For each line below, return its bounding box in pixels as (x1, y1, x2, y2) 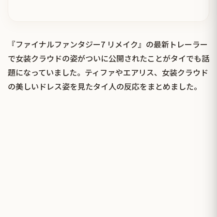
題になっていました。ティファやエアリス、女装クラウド (8, 66, 208, 78)
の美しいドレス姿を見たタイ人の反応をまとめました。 (8, 80, 201, 93)
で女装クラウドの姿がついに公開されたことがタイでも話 (8, 52, 209, 64)
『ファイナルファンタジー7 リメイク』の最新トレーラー (8, 38, 208, 50)
